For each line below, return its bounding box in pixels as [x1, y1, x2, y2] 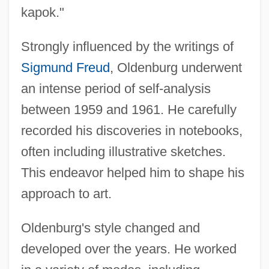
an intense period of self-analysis [20, 80, 211, 96]
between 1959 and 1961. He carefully [20, 101, 237, 117]
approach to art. [20, 186, 112, 201]
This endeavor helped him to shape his [20, 165, 244, 180]
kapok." [20, 4, 64, 20]
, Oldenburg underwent [109, 59, 242, 75]
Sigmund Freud [20, 59, 110, 75]
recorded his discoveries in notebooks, [20, 122, 243, 138]
